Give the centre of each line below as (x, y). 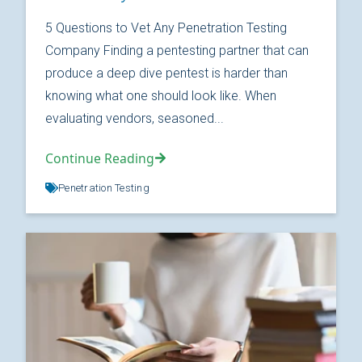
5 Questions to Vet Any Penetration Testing (166, 27)
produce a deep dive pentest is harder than (166, 73)
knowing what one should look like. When (161, 95)
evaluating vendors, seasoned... (135, 118)
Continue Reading (100, 158)
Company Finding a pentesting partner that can (177, 50)
